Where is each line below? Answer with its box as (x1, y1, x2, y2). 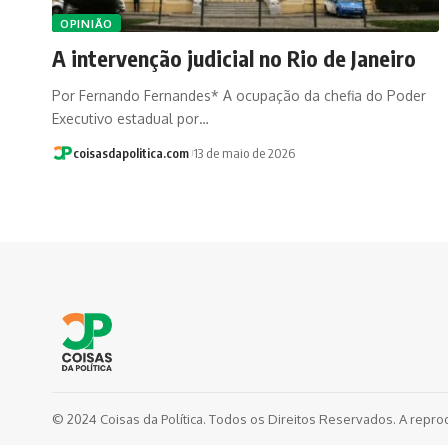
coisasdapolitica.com (72, 144, 189, 161)
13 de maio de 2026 (192, 144, 295, 161)
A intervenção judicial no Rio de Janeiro (52, 43, 416, 72)
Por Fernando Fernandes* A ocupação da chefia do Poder (52, 86, 426, 104)
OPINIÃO (60, 15, 113, 31)
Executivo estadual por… (52, 109, 209, 127)
